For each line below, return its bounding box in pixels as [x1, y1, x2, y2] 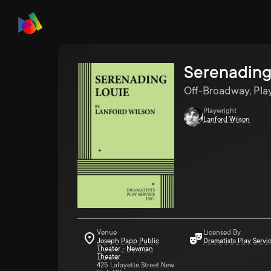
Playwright [203, 107, 237, 115]
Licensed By [203, 229, 241, 237]
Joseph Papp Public [97, 237, 159, 245]
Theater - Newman [97, 245, 153, 253]
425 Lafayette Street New [97, 261, 174, 269]
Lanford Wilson [203, 116, 250, 123]
